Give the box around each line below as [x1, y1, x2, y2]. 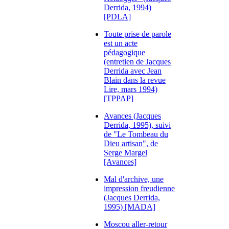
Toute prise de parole [104, 30, 171, 38]
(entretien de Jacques [104, 57, 171, 66]
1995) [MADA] [104, 202, 155, 211]
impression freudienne [104, 184, 175, 193]
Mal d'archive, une [104, 175, 164, 184]
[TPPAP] [104, 94, 133, 103]
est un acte [104, 39, 138, 48]
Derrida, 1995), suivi [104, 121, 171, 129]
